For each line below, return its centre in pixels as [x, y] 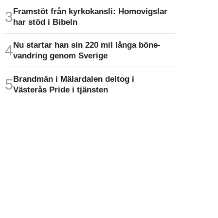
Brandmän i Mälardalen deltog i [73, 79]
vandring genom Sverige [60, 56]
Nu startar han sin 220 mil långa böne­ [87, 45]
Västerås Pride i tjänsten [60, 90]
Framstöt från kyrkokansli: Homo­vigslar [90, 11]
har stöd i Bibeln [45, 22]
